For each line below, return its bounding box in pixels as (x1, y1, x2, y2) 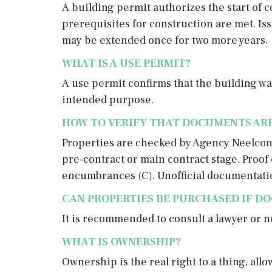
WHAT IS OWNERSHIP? (62, 235, 181, 249)
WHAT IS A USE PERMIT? (62, 56, 191, 70)
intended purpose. (62, 93, 154, 107)
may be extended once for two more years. (62, 33, 268, 47)
